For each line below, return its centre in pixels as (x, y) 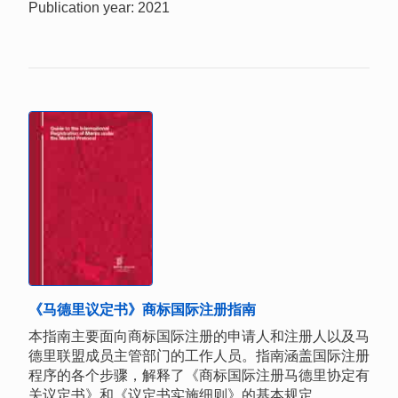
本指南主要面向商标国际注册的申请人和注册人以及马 (199, 336)
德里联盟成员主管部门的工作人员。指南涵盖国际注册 (199, 355)
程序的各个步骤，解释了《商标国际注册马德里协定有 (199, 375)
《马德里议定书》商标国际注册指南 (142, 309)
